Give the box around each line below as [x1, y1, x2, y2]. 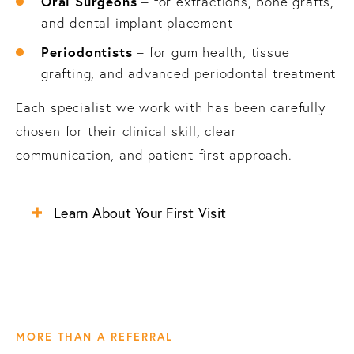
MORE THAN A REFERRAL [16, 330, 173, 345]
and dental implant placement [41, 13, 233, 31]
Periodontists [41, 42, 133, 61]
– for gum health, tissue [132, 43, 290, 60]
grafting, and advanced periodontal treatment [41, 64, 337, 81]
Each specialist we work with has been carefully [16, 98, 326, 115]
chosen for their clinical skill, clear [16, 122, 237, 139]
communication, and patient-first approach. [16, 145, 292, 163]
